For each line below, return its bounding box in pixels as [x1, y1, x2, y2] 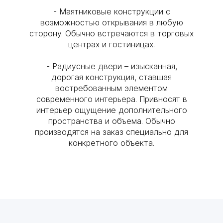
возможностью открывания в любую [40, 17, 183, 27]
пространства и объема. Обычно [48, 116, 175, 126]
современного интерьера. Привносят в [36, 94, 187, 104]
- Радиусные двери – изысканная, [46, 61, 177, 71]
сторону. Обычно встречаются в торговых [29, 28, 194, 38]
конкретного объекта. [69, 138, 154, 148]
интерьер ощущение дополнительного [36, 105, 187, 115]
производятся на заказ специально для [35, 127, 188, 137]
